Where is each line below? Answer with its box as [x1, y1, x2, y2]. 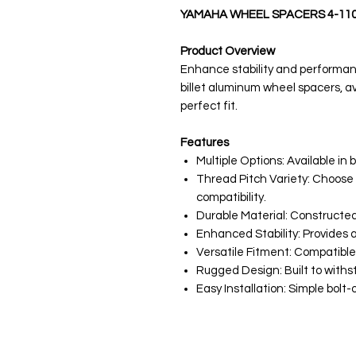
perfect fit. [180, 100, 238, 113]
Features [180, 137, 229, 149]
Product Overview [180, 45, 275, 58]
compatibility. [196, 192, 266, 204]
